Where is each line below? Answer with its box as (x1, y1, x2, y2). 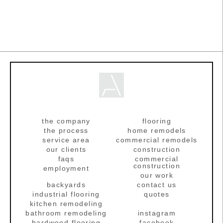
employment (43, 164, 90, 172)
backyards (47, 181, 86, 189)
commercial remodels (116, 136, 198, 144)
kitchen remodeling (30, 200, 103, 208)
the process (44, 126, 89, 134)
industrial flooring (32, 190, 100, 198)
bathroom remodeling (25, 209, 107, 217)
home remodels (127, 126, 186, 134)
